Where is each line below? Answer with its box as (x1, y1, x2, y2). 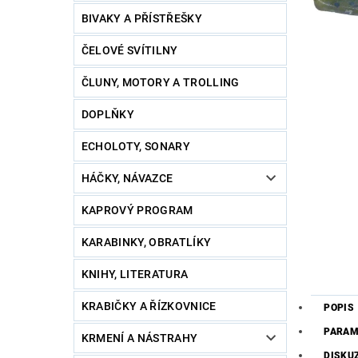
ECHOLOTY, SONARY (81, 140, 190, 153)
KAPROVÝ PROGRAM (81, 204, 193, 217)
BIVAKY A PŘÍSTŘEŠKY (81, 12, 202, 26)
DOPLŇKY (81, 108, 135, 121)
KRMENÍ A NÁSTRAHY (81, 332, 198, 345)
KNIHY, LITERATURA (81, 268, 189, 281)
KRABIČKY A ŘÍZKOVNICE (81, 300, 217, 313)
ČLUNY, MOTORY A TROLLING (81, 76, 240, 89)
